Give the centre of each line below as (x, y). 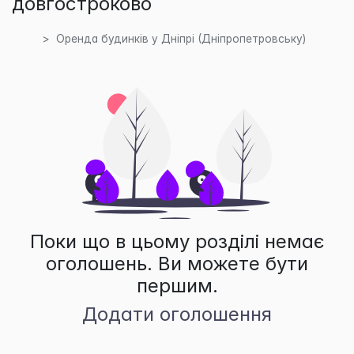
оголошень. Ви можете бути (177, 263)
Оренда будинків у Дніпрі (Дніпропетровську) (181, 39)
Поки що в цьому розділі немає (177, 241)
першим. (177, 285)
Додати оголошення (177, 314)
